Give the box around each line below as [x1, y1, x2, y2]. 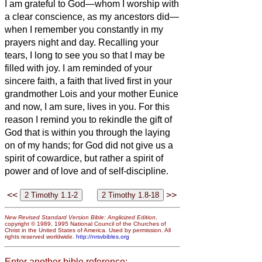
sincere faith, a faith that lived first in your [5, 75, 172, 86]
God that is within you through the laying [5, 127, 170, 137]
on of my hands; [5, 140, 73, 150]
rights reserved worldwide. [5, 233, 76, 240]
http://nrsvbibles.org [76, 233, 129, 240]
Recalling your [98, 37, 158, 47]
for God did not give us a [73, 140, 173, 150]
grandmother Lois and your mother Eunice [5, 88, 178, 99]
